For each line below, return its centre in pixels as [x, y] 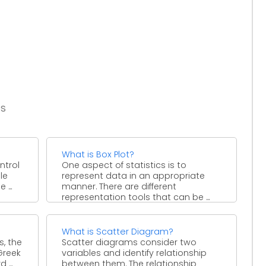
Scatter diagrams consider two [129, 242]
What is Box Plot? [98, 154]
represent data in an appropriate [134, 175]
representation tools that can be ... [136, 197]
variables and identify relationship [134, 253]
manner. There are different [119, 186]
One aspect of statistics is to [124, 165]
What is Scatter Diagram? [118, 231]
